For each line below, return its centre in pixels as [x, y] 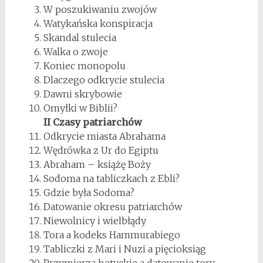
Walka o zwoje [75, 51]
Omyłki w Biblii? [80, 108]
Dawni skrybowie [82, 94]
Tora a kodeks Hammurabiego [112, 235]
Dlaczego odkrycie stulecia [104, 80]
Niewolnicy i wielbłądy [95, 220]
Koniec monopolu [84, 65]
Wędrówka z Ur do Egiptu [101, 150]
